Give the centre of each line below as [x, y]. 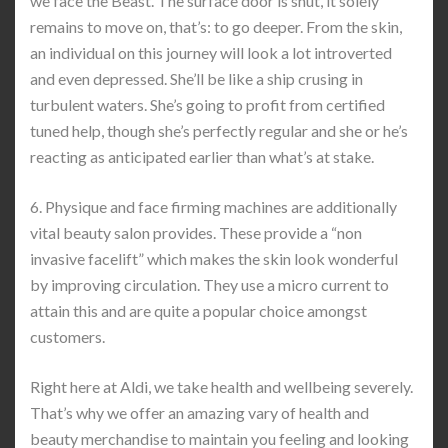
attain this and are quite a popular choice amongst [198, 310]
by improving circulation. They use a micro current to [209, 284]
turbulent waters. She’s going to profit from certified [207, 104]
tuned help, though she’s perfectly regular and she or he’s [219, 130]
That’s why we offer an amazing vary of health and [199, 412]
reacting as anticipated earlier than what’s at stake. [202, 156]
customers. [67, 336]
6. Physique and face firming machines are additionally [213, 206]
